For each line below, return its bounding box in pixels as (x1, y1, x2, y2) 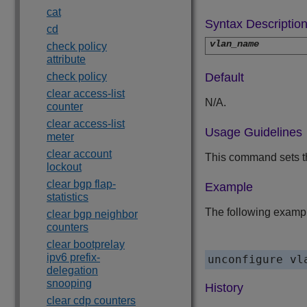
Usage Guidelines (205, 125, 302, 140)
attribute (47, 53, 86, 65)
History (205, 281, 243, 295)
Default (205, 71, 244, 85)
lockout (47, 161, 82, 173)
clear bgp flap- (47, 178, 116, 190)
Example (205, 180, 253, 195)
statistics (47, 191, 88, 203)
